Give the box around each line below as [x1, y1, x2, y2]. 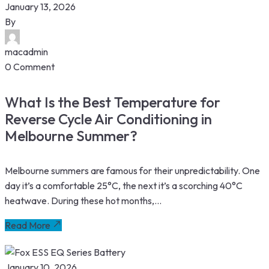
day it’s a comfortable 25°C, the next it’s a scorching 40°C [5, 180, 243, 192]
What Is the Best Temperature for [5, 93, 220, 112]
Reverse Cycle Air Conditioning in [5, 110, 212, 128]
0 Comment [5, 61, 55, 73]
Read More [5, 219, 50, 232]
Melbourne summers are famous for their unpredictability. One [5, 165, 260, 177]
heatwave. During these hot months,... [5, 195, 162, 207]
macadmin [5, 46, 48, 58]
